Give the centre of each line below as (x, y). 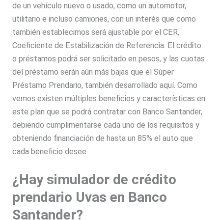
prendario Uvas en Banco (90, 197)
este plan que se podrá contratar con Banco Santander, (108, 112)
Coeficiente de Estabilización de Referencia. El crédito (107, 46)
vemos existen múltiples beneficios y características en (109, 99)
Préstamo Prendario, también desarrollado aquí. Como (105, 85)
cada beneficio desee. (51, 152)
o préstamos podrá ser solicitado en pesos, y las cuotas (109, 59)
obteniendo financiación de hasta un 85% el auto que (103, 138)
